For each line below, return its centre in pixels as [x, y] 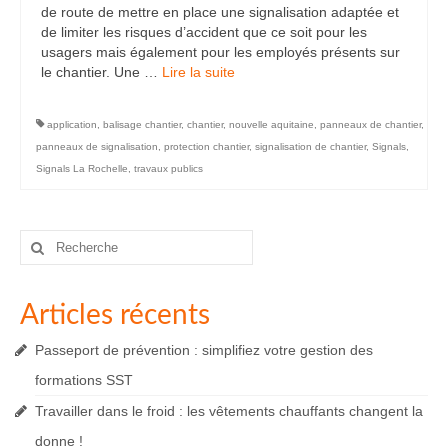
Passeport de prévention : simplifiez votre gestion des [204, 350]
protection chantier [206, 147]
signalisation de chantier [310, 147]
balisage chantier [142, 125]
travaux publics [168, 169]
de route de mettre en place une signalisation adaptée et [220, 12]
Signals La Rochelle [82, 169]
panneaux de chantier [370, 125]
